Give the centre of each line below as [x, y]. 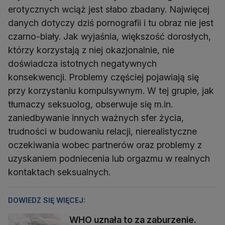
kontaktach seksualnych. [59, 172]
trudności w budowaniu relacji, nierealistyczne [102, 131]
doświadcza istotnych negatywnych [82, 63]
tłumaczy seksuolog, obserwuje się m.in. [90, 104]
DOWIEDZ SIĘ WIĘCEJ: [47, 200]
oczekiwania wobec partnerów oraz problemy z [105, 145]
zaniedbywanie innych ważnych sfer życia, [96, 118]
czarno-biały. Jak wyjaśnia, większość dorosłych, [109, 36]
